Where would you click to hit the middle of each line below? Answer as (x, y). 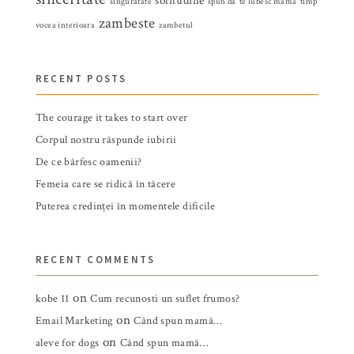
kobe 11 (53, 299)
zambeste (127, 24)
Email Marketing (74, 321)
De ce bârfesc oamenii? (89, 162)
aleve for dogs (68, 343)
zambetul (176, 26)
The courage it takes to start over (112, 118)
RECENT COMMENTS (96, 260)
